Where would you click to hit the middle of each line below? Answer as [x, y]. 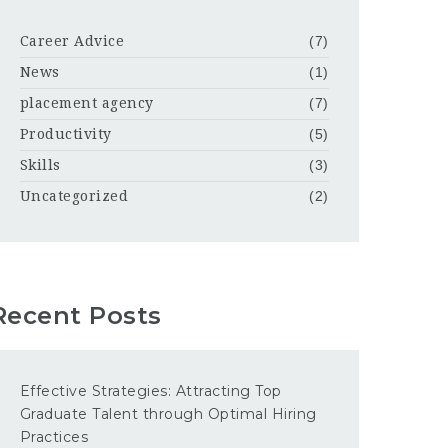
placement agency [86, 103]
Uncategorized [74, 196]
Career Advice [72, 41]
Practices [54, 436]
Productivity [65, 134]
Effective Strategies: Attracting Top [150, 390]
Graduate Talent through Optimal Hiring [168, 413]
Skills [40, 165]
